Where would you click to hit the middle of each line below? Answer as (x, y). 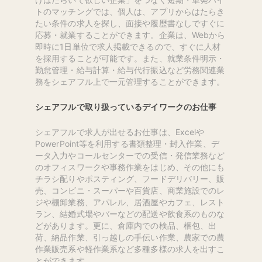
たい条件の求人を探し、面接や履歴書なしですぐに (130, 23)
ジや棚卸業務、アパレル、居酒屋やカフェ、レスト (130, 202)
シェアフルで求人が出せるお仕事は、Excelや (120, 132)
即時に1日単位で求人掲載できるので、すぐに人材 (128, 46)
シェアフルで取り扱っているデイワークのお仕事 (126, 106)
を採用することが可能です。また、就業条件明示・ (130, 58)
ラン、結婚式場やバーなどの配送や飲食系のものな (130, 213)
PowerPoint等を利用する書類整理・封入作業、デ (127, 143)
